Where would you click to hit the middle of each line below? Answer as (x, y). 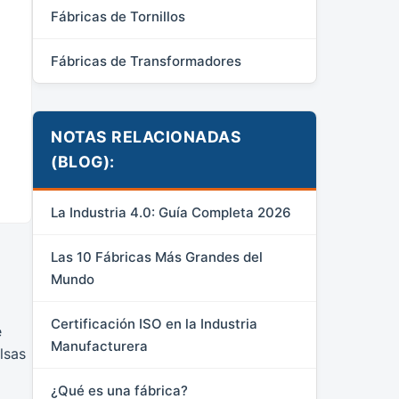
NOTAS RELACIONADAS (146, 137)
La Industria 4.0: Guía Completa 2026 (171, 212)
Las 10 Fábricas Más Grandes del (157, 257)
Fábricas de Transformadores (146, 61)
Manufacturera (99, 346)
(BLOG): (83, 162)
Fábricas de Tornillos (118, 16)
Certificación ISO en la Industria (154, 324)
